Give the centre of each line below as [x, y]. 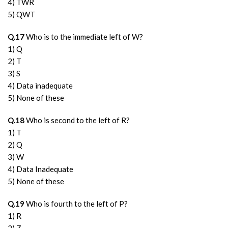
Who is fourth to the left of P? [76, 204]
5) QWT [21, 14]
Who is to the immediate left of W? [84, 37]
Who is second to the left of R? [77, 120]
